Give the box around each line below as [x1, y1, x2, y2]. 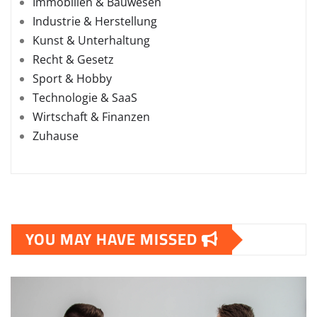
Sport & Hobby [33, 71, 112, 87]
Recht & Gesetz [33, 52, 114, 68]
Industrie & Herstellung [33, 13, 157, 30]
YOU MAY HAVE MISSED [25, 224, 202, 255]
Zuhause [33, 128, 79, 144]
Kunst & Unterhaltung [33, 33, 150, 49]
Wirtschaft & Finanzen [33, 109, 150, 125]
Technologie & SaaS [33, 90, 137, 106]
